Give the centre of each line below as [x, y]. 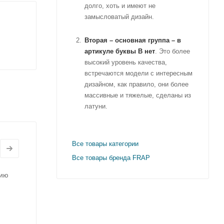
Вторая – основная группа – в [133, 40]
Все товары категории [105, 144]
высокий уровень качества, [126, 62]
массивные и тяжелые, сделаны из [138, 95]
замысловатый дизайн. [119, 17]
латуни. [96, 106]
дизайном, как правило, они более [136, 84]
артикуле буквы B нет [120, 51]
